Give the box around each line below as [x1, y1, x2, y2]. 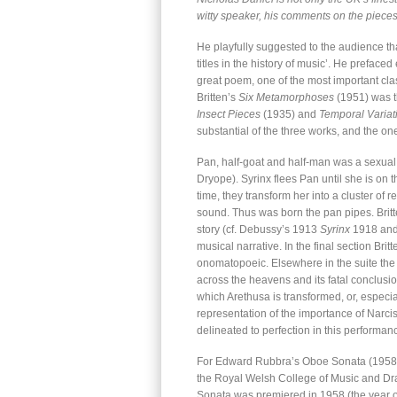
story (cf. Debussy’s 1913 [197, 223, 320, 236]
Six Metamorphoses [238, 91, 334, 104]
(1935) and [261, 108, 319, 121]
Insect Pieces [197, 108, 261, 121]
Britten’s [197, 91, 238, 104]
